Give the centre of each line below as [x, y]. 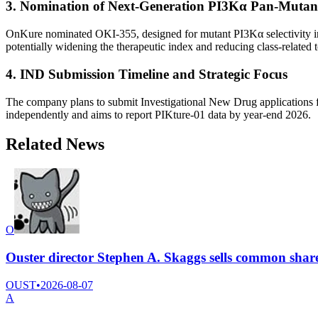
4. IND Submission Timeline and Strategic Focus [147, 74]
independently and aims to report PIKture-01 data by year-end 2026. [158, 114]
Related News [55, 144]
